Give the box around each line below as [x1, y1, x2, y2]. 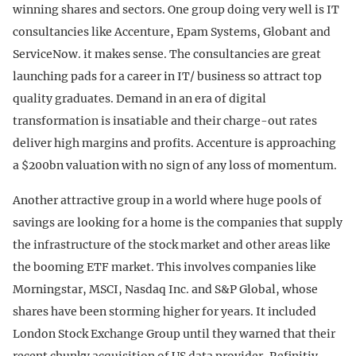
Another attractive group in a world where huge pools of [13, 192, 322, 207]
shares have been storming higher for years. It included [13, 304, 316, 319]
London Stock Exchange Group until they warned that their [13, 326, 335, 341]
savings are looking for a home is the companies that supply [13, 215, 342, 230]
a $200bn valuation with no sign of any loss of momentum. [13, 157, 337, 172]
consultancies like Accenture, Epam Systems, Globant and [13, 24, 331, 39]
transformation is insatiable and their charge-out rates [13, 113, 317, 128]
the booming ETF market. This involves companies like [13, 259, 316, 274]
